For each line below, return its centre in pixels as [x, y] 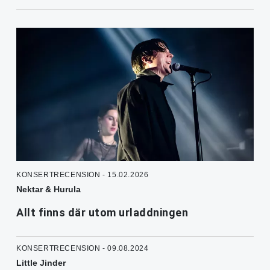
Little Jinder [41, 262]
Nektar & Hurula [49, 189]
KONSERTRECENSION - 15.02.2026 [83, 174]
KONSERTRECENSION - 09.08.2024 [83, 248]
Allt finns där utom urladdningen [102, 212]
